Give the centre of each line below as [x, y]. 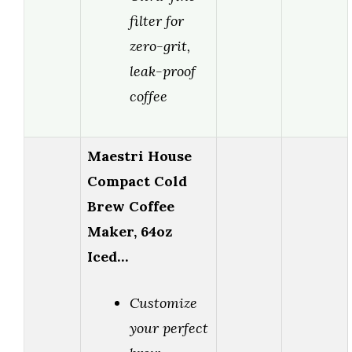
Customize [163, 303]
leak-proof [163, 71]
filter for [157, 21]
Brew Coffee [131, 207]
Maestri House [139, 156]
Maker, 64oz [130, 232]
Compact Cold [137, 181]
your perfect [169, 328]
